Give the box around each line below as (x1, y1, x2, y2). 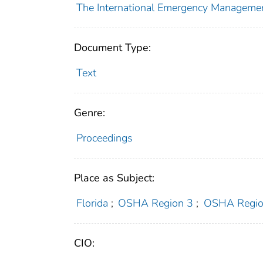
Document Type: (74, 41, 151, 55)
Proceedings (76, 131, 133, 146)
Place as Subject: (74, 171, 154, 186)
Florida (76, 196, 108, 211)
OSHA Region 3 (118, 196, 194, 211)
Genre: (74, 106, 105, 120)
